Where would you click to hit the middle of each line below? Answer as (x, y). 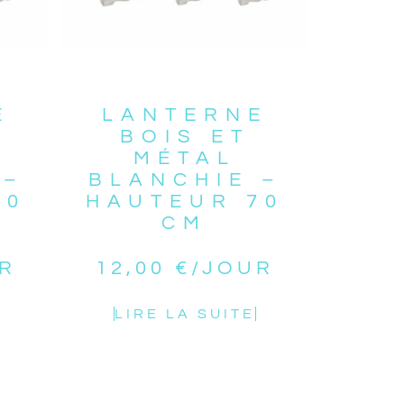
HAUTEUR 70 (184, 202)
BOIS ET (184, 137)
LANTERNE (184, 115)
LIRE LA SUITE (184, 314)
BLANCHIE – (184, 180)
